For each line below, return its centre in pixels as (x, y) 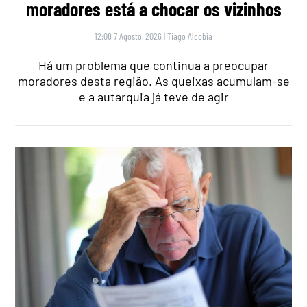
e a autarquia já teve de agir (153, 96)
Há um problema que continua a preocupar (153, 65)
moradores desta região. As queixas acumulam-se (153, 81)
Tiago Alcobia (190, 36)
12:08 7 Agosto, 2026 (128, 36)
